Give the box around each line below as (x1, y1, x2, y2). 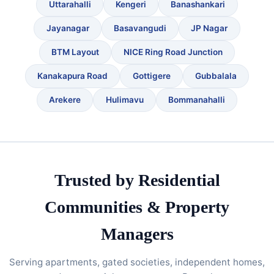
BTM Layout (51, 47, 99, 57)
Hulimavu (105, 95, 144, 105)
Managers (100, 224, 174, 244)
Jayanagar (46, 23, 89, 34)
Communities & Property (45, 198, 229, 217)
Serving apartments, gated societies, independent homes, (9, 256, 265, 268)
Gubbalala (194, 71, 237, 81)
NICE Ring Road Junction (124, 47, 223, 57)
